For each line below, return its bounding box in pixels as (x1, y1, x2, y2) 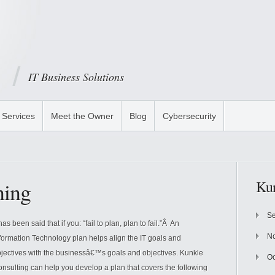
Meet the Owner (51, 111, 114, 121)
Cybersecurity (163, 111, 216, 121)
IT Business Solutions (28, 69, 124, 84)
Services (2, 111, 35, 121)
